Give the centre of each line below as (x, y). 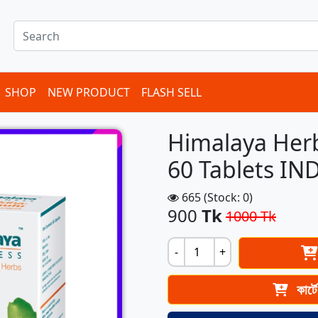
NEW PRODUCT (89, 92)
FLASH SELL (171, 92)
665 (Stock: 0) (216, 197)
